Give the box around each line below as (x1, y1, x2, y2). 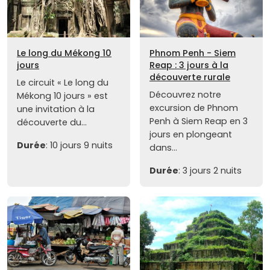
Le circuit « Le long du (17, 77, 108, 89)
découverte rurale (149, 71, 230, 84)
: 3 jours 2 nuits (178, 165, 242, 177)
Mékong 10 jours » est (17, 90, 108, 102)
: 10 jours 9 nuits (46, 139, 113, 152)
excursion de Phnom (149, 102, 238, 115)
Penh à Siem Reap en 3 (149, 115, 248, 128)
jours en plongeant (149, 128, 232, 141)
